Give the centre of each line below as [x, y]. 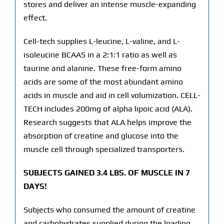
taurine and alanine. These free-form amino [102, 68]
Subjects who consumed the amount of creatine [109, 210]
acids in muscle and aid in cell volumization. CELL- [112, 95]
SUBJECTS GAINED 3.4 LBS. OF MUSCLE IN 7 [106, 173]
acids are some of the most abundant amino [103, 82]
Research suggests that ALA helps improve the [107, 122]
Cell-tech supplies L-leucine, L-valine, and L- [101, 41]
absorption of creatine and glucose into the [101, 136]
